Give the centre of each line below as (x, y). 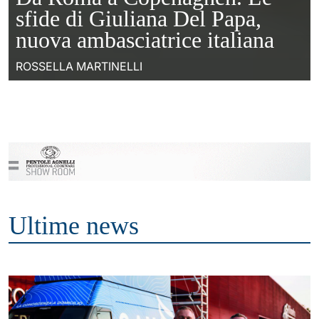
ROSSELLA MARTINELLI (79, 66)
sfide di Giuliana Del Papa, (138, 18)
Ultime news (74, 226)
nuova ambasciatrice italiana (145, 40)
